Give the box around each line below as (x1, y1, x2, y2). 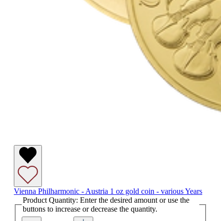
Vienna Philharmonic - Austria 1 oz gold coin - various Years (14, 187, 202, 196)
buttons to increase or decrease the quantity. (23, 205, 157, 214)
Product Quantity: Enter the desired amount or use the (23, 196, 189, 205)
